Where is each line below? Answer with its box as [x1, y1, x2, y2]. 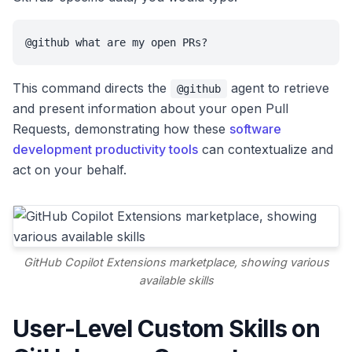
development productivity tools [13, 141, 198, 158]
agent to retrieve [227, 80, 329, 97]
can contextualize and [198, 141, 333, 158]
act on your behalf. [13, 162, 126, 178]
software [229, 121, 281, 137]
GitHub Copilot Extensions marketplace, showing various [23, 255, 329, 269]
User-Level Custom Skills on [13, 314, 320, 343]
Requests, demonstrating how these [13, 121, 229, 137]
